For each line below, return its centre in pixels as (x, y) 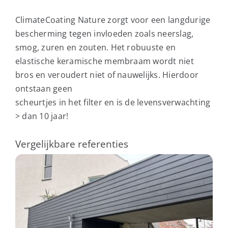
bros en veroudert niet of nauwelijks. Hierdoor (107, 75)
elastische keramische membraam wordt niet (104, 61)
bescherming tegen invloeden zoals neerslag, (104, 33)
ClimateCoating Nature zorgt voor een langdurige (113, 20)
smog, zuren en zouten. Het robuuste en (95, 47)
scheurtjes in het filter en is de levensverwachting (113, 102)
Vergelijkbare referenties (72, 144)
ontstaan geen (44, 88)
